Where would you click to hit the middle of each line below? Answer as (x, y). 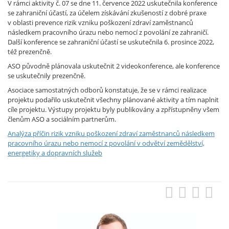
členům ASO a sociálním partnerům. (62, 119)
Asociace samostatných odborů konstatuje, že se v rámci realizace (107, 90)
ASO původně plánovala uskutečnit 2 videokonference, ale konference (114, 66)
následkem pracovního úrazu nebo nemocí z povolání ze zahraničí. (108, 32)
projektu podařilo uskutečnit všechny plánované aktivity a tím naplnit (113, 99)
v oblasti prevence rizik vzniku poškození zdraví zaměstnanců (100, 22)
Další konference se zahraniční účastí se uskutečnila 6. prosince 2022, (111, 42)
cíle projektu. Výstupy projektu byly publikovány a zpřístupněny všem (113, 109)
